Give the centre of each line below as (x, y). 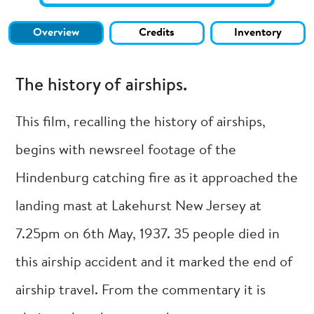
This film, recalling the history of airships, (141, 122)
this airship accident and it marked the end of (154, 262)
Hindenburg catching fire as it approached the (157, 178)
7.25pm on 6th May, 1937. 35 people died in (148, 234)
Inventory (258, 33)
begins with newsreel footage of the (126, 150)
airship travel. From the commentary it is (141, 291)
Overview (56, 33)
